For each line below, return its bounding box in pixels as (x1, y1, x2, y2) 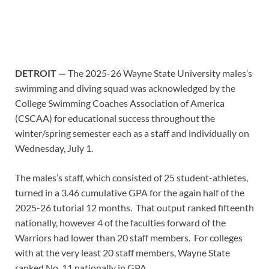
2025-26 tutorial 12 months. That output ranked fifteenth (15, 201, 254, 213)
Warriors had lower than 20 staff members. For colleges (15, 231, 243, 243)
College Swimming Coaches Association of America (15, 97, 225, 109)
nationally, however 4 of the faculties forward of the (15, 216, 226, 228)
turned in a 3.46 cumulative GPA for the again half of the (15, 186, 244, 198)
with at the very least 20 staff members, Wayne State (15, 246, 230, 258)
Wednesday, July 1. (15, 142, 93, 154)
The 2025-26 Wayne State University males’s (68, 67, 252, 79)
